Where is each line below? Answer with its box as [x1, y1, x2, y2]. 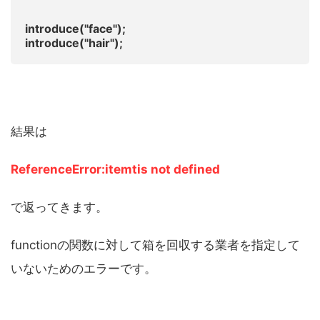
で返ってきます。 [11, 200, 108, 215]
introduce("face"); [25, 21, 126, 36]
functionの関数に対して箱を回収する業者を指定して [11, 238, 300, 253]
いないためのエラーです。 [11, 261, 156, 276]
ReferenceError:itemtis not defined [11, 162, 220, 177]
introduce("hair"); [25, 36, 123, 51]
